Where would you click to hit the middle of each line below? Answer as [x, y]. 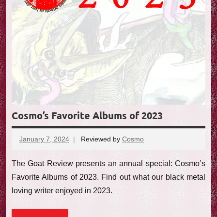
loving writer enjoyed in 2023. [62, 191]
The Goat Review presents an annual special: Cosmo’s [108, 164]
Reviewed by [101, 139]
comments [160, 150]
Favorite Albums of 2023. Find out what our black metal [108, 177]
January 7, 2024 [44, 139]
